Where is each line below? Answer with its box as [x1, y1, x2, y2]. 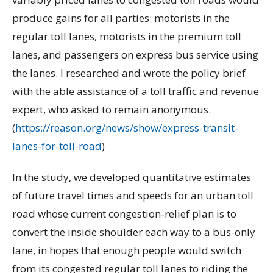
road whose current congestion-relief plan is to [12, 206, 236, 221]
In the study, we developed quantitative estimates [12, 169, 251, 184]
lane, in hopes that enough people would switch [12, 243, 241, 257]
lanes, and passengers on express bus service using [12, 47, 258, 62]
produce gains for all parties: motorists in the [12, 10, 230, 25]
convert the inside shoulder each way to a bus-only [12, 224, 255, 239]
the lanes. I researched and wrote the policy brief [12, 65, 246, 80]
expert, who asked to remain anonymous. [12, 102, 211, 116]
